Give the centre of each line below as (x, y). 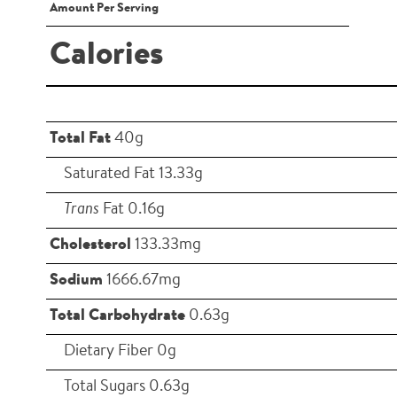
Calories (107, 55)
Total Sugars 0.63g (127, 387)
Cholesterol (90, 245)
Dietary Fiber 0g (120, 351)
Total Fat (80, 139)
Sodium (76, 280)
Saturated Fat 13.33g (133, 174)
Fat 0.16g (132, 210)
